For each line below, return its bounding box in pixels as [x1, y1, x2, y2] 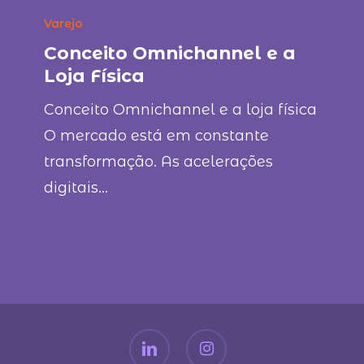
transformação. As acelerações [44, 152, 274, 171]
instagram [185, 331, 236, 344]
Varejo [44, 15, 84, 31]
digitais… [44, 178, 109, 197]
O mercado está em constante [44, 126, 270, 145]
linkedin [128, 331, 167, 344]
